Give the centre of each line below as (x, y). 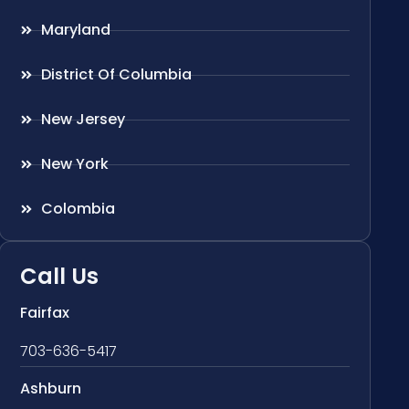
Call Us (60, 277)
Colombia (78, 209)
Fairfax (45, 313)
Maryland (75, 30)
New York (74, 164)
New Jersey (83, 120)
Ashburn (51, 389)
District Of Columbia (116, 75)
